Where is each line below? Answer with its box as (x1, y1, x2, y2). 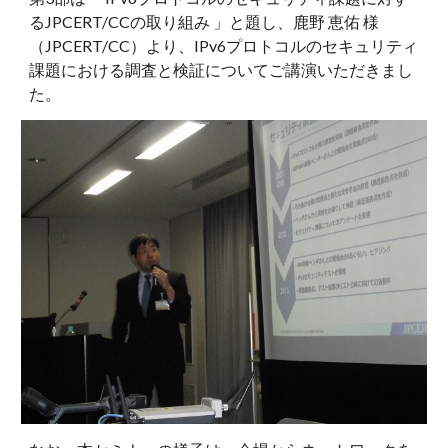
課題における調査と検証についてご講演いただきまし (29, 60, 414, 79)
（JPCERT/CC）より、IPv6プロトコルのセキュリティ (29, 36, 419, 55)
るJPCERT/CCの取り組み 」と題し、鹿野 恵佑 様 (29, 12, 380, 31)
